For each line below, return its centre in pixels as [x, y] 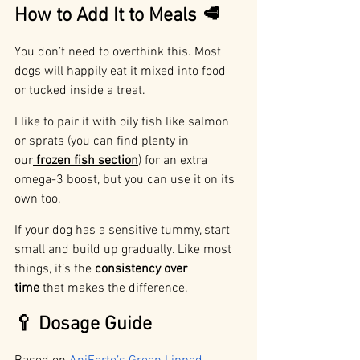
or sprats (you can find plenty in [103, 142]
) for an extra [174, 161]
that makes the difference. [114, 289]
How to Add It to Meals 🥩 [118, 16]
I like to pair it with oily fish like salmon [123, 123]
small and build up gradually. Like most [125, 250]
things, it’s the [55, 270]
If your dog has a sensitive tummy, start [124, 231]
